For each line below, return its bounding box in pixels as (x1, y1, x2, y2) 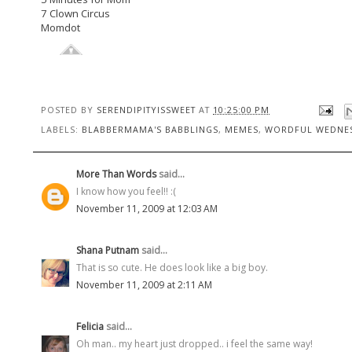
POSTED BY (41, 103, 97, 115)
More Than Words (76, 167, 156, 181)
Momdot (41, 20, 80, 35)
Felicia (76, 319, 104, 333)
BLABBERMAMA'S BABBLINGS (82, 123, 218, 135)
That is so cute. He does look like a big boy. (76, 260, 268, 274)
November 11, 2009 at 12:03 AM (76, 201, 218, 215)
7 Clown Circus (41, 6, 110, 21)
